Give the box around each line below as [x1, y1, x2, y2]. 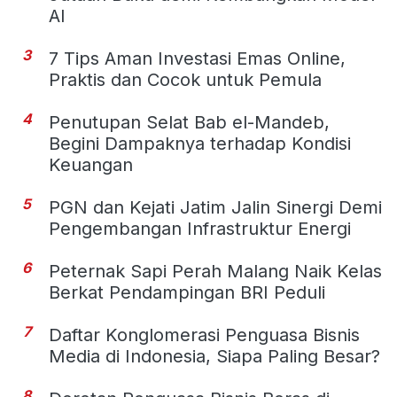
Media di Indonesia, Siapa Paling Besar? [49, 346, 380, 368]
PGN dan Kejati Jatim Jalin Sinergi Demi [49, 197, 382, 219]
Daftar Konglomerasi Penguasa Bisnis [49, 324, 360, 346]
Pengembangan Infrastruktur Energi [49, 218, 351, 240]
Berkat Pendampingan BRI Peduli [49, 282, 325, 304]
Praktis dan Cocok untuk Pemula [49, 69, 322, 91]
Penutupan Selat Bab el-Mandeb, [49, 112, 330, 134]
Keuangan [49, 154, 133, 176]
